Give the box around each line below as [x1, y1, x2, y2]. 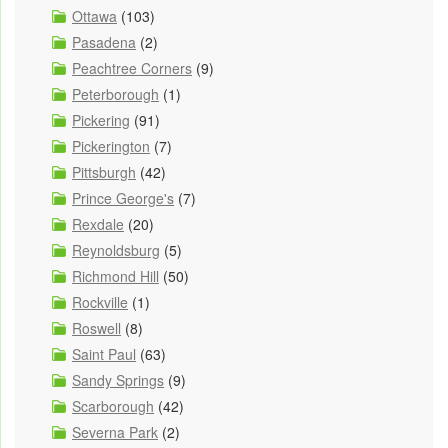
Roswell [72, 317, 121, 338]
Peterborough [72, 83, 159, 104]
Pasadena [72, 31, 136, 52]
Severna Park [72, 421, 158, 442]
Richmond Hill [72, 265, 159, 286]
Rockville [72, 291, 128, 312]
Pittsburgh [72, 161, 136, 182]
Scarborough [72, 395, 154, 416]
